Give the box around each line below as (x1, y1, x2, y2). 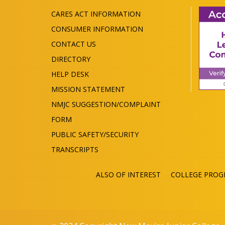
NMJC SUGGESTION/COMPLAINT (51, 99, 161, 109)
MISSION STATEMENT (51, 84, 125, 94)
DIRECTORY (51, 54, 90, 64)
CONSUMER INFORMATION (51, 24, 143, 34)
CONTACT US (51, 39, 96, 49)
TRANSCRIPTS (51, 145, 98, 154)
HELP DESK (51, 69, 89, 79)
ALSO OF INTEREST (95, 170, 161, 179)
